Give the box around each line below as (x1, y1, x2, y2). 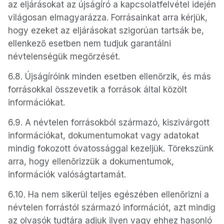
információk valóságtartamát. (8, 169, 126, 179)
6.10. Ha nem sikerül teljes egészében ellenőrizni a (8, 189, 209, 199)
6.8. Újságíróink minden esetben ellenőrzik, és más (8, 71, 211, 81)
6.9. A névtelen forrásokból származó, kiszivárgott (8, 117, 209, 127)
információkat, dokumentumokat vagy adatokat (8, 130, 199, 140)
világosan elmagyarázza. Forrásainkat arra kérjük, (8, 12, 207, 22)
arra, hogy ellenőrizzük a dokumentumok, (8, 156, 174, 166)
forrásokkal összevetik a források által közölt (8, 84, 187, 94)
